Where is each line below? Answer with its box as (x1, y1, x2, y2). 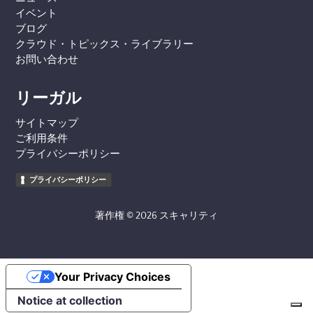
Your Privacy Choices (54, 269, 170, 284)
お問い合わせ (15, 53, 79, 66)
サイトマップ (15, 117, 79, 129)
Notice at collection (17, 293, 122, 307)
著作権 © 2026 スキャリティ (94, 210, 218, 221)
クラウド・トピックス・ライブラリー (15, 38, 194, 50)
